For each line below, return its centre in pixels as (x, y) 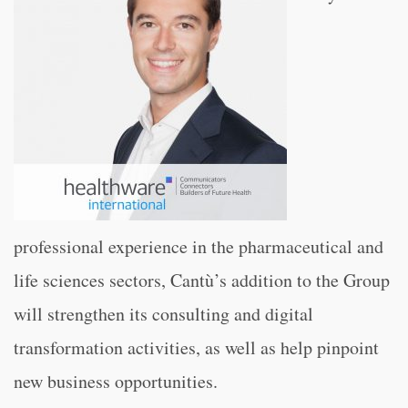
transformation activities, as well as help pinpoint (196, 347)
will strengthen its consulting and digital (163, 314)
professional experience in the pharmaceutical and (199, 246)
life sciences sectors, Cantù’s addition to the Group (202, 280)
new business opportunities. (116, 381)
